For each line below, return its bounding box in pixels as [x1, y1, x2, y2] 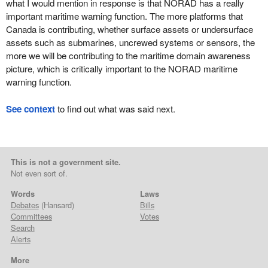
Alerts [10, 233, 31, 245]
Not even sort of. [10, 167, 68, 179]
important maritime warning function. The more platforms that [5, 10, 243, 23]
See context [5, 102, 55, 115]
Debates [10, 199, 39, 211]
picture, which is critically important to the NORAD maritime [5, 62, 237, 75]
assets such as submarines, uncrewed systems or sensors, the [5, 36, 255, 49]
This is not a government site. [10, 156, 121, 168]
